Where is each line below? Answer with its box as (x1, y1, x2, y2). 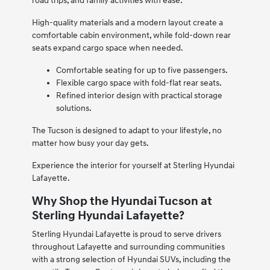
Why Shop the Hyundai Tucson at (31, 194, 212, 209)
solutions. (55, 103, 92, 114)
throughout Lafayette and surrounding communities (31, 242, 225, 253)
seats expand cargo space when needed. (31, 43, 183, 54)
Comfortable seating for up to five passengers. (55, 65, 228, 76)
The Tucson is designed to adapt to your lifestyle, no (31, 125, 222, 136)
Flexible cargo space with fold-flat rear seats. (55, 78, 222, 89)
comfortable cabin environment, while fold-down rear (31, 30, 231, 41)
